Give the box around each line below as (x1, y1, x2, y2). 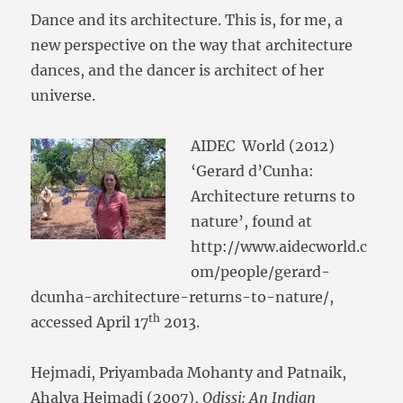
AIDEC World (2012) (191, 137, 336, 156)
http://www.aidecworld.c (191, 237, 368, 256)
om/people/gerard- (191, 263, 331, 282)
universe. (31, 86, 96, 105)
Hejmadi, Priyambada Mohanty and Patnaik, (31, 363, 347, 382)
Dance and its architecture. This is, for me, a (31, 11, 344, 30)
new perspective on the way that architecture (31, 36, 354, 55)
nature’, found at (191, 212, 313, 231)
